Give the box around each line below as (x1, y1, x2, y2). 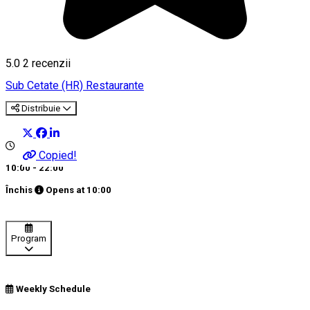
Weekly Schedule (14, 284, 91, 295)
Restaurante (86, 79, 144, 93)
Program (11, 232, 46, 244)
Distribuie (21, 103, 60, 114)
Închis (6, 184, 35, 195)
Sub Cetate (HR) (6, 79, 86, 93)
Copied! (39, 149, 77, 162)
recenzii (29, 57, 71, 71)
